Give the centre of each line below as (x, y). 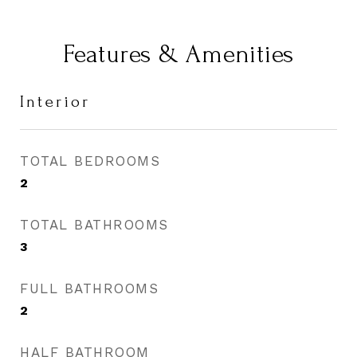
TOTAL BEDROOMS (90, 161)
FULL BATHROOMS (89, 288)
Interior (55, 102)
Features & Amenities (178, 55)
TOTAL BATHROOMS (94, 225)
